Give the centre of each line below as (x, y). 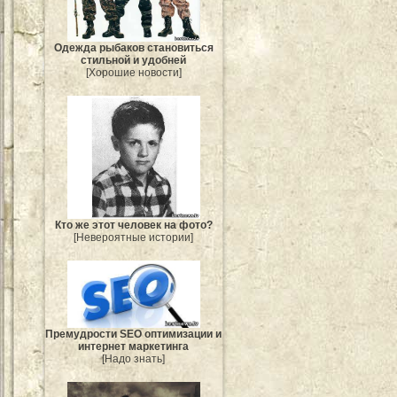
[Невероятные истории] (134, 237)
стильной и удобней (134, 60)
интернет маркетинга (134, 346)
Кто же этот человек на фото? (134, 225)
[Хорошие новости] (134, 72)
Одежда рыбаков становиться (134, 47)
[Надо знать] (134, 358)
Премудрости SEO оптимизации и (134, 334)
